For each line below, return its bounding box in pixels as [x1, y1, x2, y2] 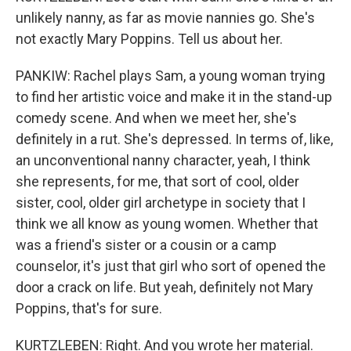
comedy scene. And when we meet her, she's [16, 110, 297, 126]
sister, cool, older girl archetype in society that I [16, 194, 306, 211]
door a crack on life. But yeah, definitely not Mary [16, 279, 313, 295]
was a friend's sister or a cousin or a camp [16, 237, 277, 253]
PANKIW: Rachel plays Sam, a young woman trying [16, 67, 325, 84]
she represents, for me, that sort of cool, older [16, 173, 299, 190]
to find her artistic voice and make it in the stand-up [16, 89, 332, 105]
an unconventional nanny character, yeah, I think [16, 152, 310, 168]
